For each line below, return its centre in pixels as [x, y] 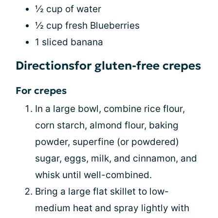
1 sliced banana [69, 42]
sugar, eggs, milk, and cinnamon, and [116, 158]
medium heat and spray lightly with [112, 208]
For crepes [41, 90]
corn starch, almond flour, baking [107, 125]
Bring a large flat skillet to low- [102, 191]
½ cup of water [68, 9]
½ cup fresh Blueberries [87, 25]
